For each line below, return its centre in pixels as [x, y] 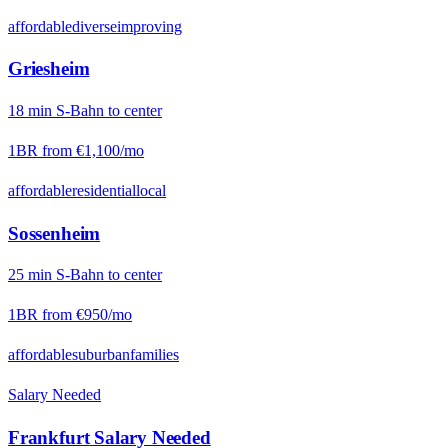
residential [104, 190]
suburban [101, 355]
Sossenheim [54, 233]
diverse [94, 26]
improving [149, 26]
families [154, 355]
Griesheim [49, 69]
